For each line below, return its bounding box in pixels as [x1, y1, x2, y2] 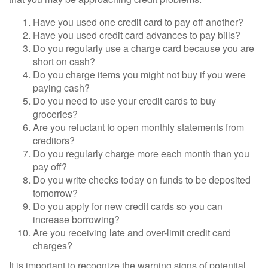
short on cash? [33, 54, 95, 68]
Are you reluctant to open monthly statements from [33, 120, 244, 134]
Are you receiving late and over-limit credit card [33, 226, 231, 239]
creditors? [33, 133, 75, 147]
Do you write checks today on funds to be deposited [33, 173, 251, 187]
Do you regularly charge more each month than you [33, 147, 249, 160]
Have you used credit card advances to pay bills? [33, 28, 240, 42]
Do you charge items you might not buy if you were [33, 68, 246, 81]
